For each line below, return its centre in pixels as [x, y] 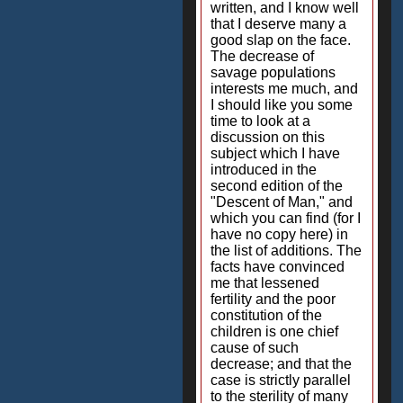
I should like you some [282, 105]
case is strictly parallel [281, 380]
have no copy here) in [279, 234]
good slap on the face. [281, 40]
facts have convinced [278, 267]
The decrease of [262, 56]
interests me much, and [284, 89]
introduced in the [264, 170]
